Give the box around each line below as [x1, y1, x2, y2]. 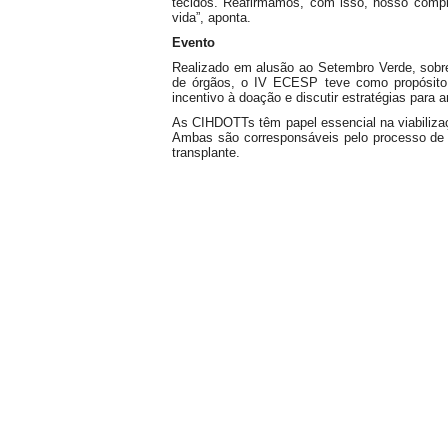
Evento [172, 35, 215, 50]
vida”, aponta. [172, 10, 251, 25]
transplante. [172, 145, 240, 160]
